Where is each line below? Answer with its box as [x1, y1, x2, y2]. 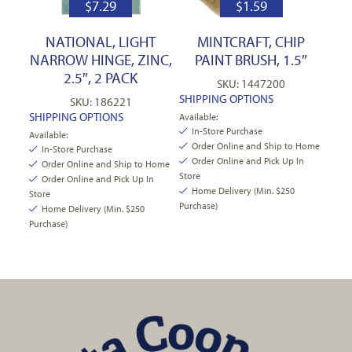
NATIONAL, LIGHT [46, 31, 156, 51]
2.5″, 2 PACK [64, 68, 138, 87]
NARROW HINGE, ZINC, [29, 49, 172, 69]
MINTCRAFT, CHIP [197, 31, 306, 51]
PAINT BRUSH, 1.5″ [195, 49, 308, 69]
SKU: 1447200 [217, 75, 286, 91]
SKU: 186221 [69, 93, 132, 109]
